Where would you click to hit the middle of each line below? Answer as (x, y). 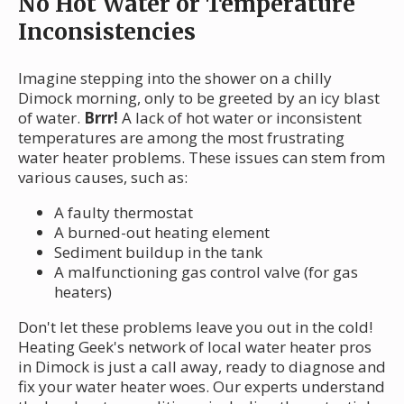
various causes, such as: (103, 177)
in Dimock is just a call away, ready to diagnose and (202, 366)
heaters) (83, 291)
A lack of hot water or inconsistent (240, 117)
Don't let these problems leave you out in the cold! (195, 326)
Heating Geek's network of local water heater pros (195, 346)
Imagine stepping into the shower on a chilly (175, 78)
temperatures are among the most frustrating (181, 137)
